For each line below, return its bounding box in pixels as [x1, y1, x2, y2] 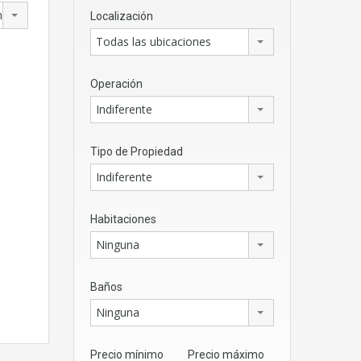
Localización [90, 9, 153, 23]
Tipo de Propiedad [90, 144, 183, 158]
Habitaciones [90, 212, 156, 226]
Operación [90, 77, 143, 90]
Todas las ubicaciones [96, 33, 211, 49]
